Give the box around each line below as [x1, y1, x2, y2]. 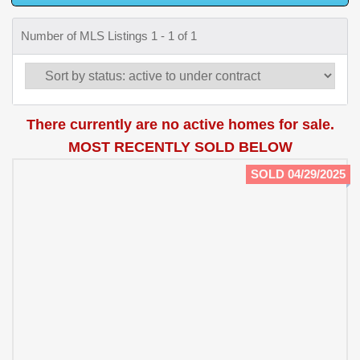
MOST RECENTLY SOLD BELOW [67, 139, 292, 156]
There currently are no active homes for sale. [26, 117, 334, 133]
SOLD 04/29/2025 [251, 167, 346, 182]
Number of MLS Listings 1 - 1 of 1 [21, 29, 197, 43]
